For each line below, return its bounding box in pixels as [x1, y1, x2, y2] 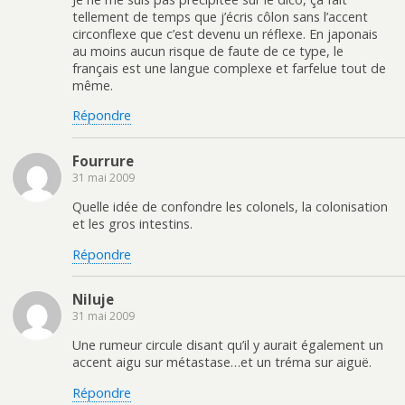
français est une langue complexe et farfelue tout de [72, 60, 386, 78]
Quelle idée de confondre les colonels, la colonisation [72, 198, 388, 216]
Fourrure [72, 151, 134, 170]
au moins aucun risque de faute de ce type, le [72, 42, 344, 61]
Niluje [72, 290, 114, 309]
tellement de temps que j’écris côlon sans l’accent [72, 8, 368, 26]
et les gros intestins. [72, 215, 193, 233]
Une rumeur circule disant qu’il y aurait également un [72, 336, 383, 354]
